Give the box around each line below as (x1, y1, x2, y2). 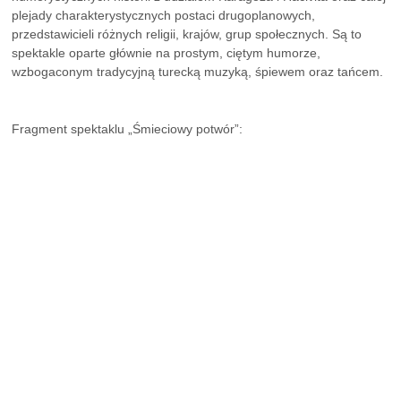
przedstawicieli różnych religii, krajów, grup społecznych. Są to (12, 26, 363, 41)
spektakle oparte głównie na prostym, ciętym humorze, (12, 45, 321, 60)
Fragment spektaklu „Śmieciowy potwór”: (12, 122, 243, 137)
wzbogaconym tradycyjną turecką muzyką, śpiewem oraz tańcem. (12, 64, 384, 79)
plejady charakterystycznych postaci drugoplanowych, (12, 7, 316, 22)
